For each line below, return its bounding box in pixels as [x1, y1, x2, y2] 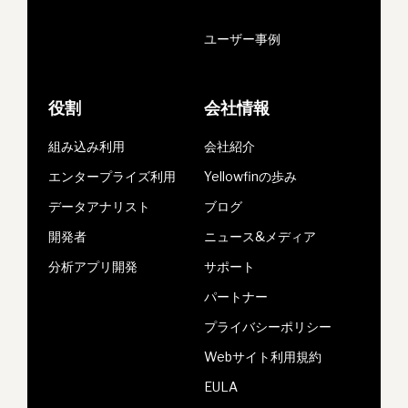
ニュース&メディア [204, 228, 316, 244]
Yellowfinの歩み [204, 168, 297, 184]
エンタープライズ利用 [48, 168, 176, 184]
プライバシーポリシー [204, 318, 331, 334]
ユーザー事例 [204, 30, 280, 46]
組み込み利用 [48, 138, 125, 154]
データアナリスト [48, 198, 150, 214]
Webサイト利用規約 [204, 348, 321, 364]
